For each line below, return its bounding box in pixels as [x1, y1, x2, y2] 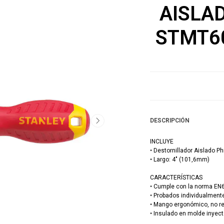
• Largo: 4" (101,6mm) [149, 156, 209, 163]
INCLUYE [149, 138, 173, 145]
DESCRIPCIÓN [149, 117, 189, 124]
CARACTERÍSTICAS [149, 174, 202, 181]
